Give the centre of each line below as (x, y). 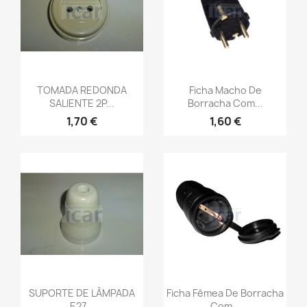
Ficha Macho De (225, 90)
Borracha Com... (225, 103)
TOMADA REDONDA (82, 90)
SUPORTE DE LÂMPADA (82, 293)
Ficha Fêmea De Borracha (225, 293)
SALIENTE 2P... (82, 103)
